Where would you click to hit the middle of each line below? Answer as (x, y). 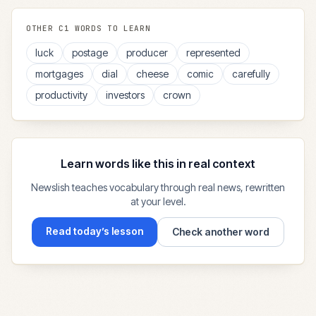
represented (213, 53)
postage (90, 53)
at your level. (158, 201)
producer (147, 53)
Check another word (221, 232)
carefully (251, 74)
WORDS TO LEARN (110, 28)
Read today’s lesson (95, 231)
